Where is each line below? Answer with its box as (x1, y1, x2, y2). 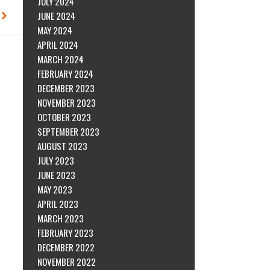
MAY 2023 (37, 182, 73, 196)
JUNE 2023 (37, 168, 76, 181)
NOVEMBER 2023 (37, 95, 96, 109)
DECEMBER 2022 (37, 240, 95, 254)
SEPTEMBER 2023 (37, 124, 100, 138)
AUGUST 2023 (37, 139, 88, 152)
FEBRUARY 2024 (37, 66, 94, 80)
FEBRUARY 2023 (37, 225, 94, 239)
